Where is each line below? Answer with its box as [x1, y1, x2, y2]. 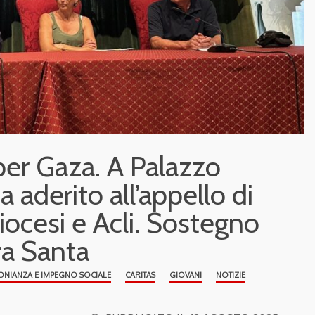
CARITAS [125, 269, 155, 280]
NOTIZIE [216, 269, 245, 280]
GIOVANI [169, 269, 202, 280]
